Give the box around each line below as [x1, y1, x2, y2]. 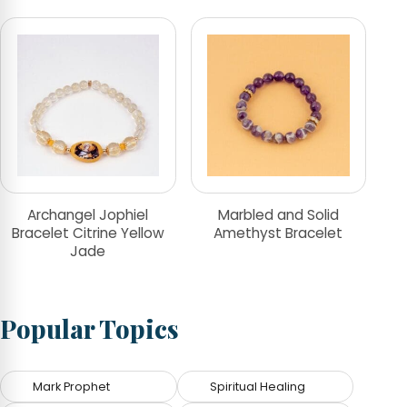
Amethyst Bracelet [213, 223, 343, 243]
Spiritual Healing [209, 379, 305, 395]
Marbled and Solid [217, 204, 339, 224]
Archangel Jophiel [27, 204, 149, 224]
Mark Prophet [33, 379, 111, 395]
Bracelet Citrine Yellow [11, 223, 164, 243]
